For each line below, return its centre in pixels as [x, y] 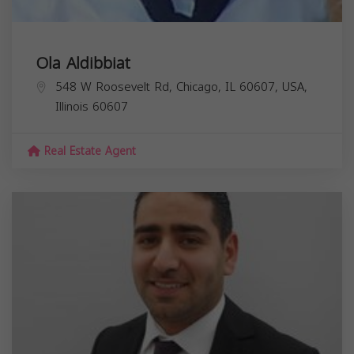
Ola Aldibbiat [83, 63]
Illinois [72, 106]
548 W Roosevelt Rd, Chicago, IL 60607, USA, [181, 87]
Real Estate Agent [88, 151]
